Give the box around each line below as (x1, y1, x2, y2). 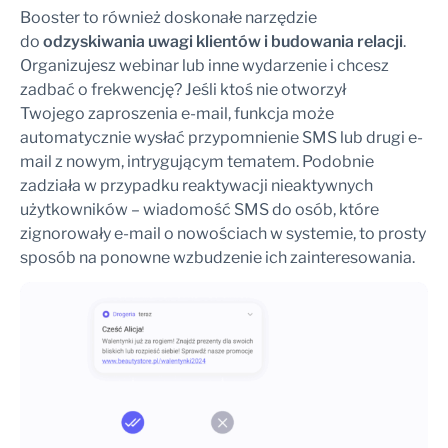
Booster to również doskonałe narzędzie (20, 7, 317, 27)
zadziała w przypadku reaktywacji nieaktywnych (20, 175, 373, 195)
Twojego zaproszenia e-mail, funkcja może (20, 103, 334, 123)
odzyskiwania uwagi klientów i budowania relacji (43, 31, 403, 51)
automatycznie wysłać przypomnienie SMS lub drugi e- (20, 127, 423, 147)
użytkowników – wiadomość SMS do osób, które (20, 199, 379, 219)
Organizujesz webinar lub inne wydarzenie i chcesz (20, 55, 389, 75)
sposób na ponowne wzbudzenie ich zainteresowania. (20, 247, 415, 267)
